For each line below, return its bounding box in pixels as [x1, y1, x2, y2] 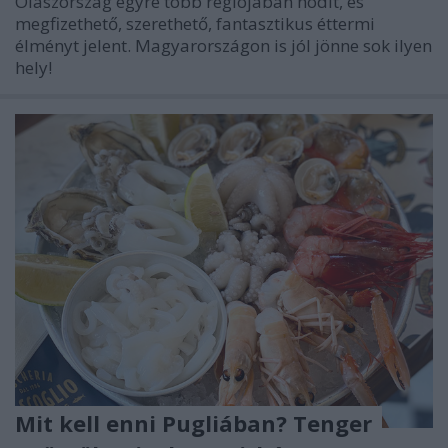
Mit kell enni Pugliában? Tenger [15, 407, 372, 438]
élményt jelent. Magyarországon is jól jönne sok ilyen [15, 34, 432, 58]
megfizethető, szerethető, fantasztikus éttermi [15, 12, 375, 36]
